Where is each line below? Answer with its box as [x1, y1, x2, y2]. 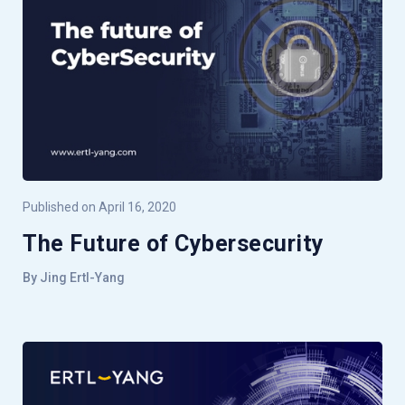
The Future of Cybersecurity [23, 230, 325, 257]
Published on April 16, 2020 [23, 199, 176, 214]
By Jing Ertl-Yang [23, 269, 125, 285]
